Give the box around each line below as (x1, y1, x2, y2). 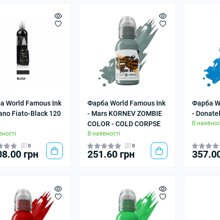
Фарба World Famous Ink (87, 99, 166, 107)
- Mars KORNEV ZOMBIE (87, 110, 163, 117)
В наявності (87, 130, 121, 137)
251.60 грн (87, 148, 135, 160)
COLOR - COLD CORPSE (87, 120, 161, 128)
